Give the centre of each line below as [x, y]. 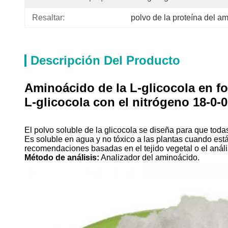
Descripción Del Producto [105, 60]
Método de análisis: [62, 158]
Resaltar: [48, 18]
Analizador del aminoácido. [149, 158]
